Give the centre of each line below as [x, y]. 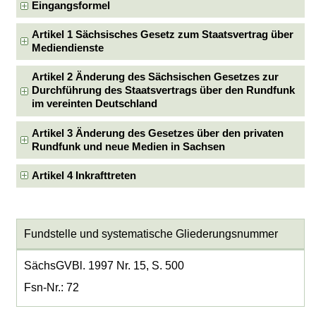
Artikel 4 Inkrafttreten [84, 175]
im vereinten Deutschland [95, 104]
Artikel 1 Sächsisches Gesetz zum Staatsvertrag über [163, 35]
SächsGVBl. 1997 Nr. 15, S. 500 [104, 266]
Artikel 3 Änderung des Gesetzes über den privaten [158, 133]
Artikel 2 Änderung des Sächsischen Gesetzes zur [156, 77]
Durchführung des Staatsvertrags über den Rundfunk [164, 91]
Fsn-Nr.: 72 [51, 288]
